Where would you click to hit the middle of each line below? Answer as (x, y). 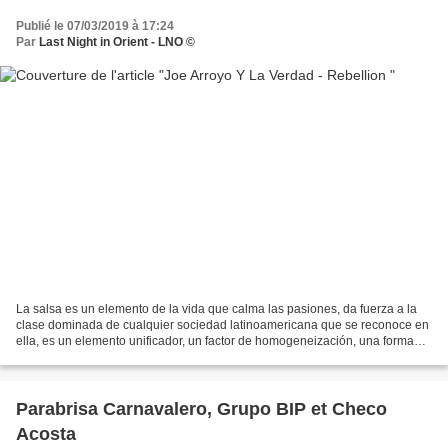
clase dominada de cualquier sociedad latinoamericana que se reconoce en (222, 325)
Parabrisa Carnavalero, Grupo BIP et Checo (201, 409)
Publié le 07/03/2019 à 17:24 (95, 25)
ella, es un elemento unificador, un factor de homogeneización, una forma (215, 341)
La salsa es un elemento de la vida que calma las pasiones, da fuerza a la (216, 309)
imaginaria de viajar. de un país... (105, 357)
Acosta (46, 434)
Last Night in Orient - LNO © (117, 41)
